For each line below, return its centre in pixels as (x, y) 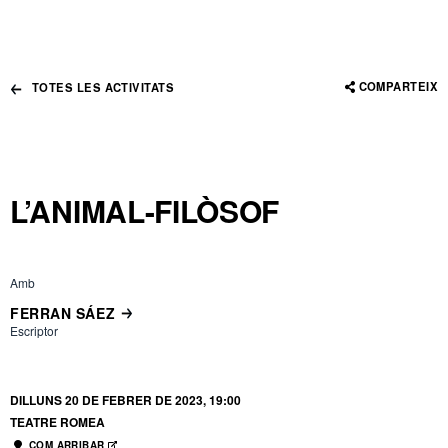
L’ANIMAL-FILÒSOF (145, 211)
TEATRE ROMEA (57, 422)
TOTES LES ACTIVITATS (103, 87)
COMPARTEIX (398, 86)
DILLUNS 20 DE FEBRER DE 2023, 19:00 (125, 400)
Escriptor (34, 331)
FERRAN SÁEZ (63, 313)
